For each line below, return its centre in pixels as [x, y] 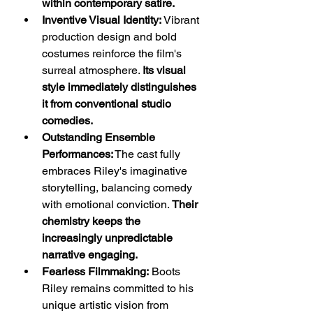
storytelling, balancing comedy [118, 188]
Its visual [166, 70]
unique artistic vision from [107, 305]
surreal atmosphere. [92, 70]
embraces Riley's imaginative [116, 171]
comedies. [67, 121]
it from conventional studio [108, 104]
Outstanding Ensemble [100, 137]
